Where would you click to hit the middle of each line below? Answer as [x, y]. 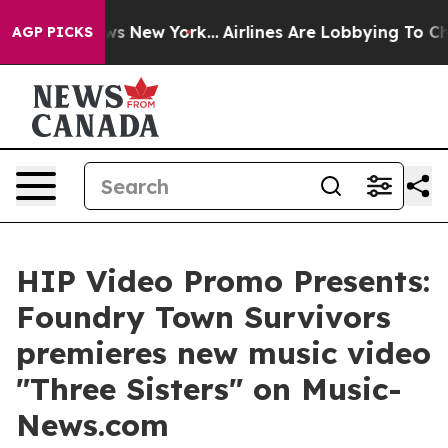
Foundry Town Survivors [203, 317]
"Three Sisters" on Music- [209, 389]
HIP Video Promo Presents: [223, 281]
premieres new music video [223, 353]
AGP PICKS [52, 32]
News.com [92, 425]
